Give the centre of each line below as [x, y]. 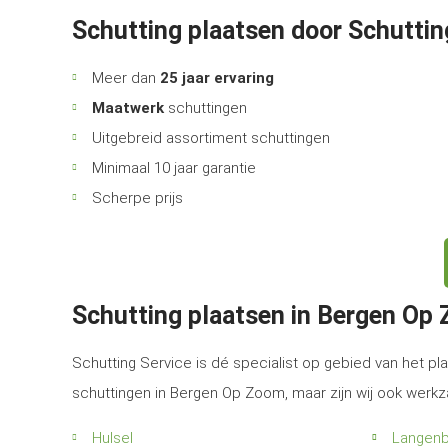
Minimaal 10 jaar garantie [174, 168]
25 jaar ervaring [217, 78]
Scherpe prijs [137, 198]
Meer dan [126, 78]
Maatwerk [128, 108]
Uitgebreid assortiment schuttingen [211, 138]
